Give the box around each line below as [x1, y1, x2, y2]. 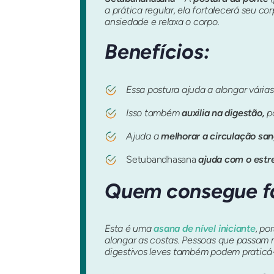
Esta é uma [105, 223, 154, 235]
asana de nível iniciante [154, 223, 256, 235]
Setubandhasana [126, 153, 196, 165]
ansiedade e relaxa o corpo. [105, 16, 220, 28]
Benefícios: [105, 39, 210, 64]
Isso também [126, 106, 182, 119]
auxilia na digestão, [182, 106, 265, 119]
